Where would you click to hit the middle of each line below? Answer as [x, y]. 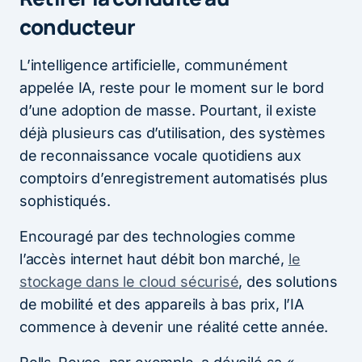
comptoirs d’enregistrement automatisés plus [174, 178]
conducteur [78, 26]
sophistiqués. [65, 200]
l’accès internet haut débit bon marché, [154, 259]
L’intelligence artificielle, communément [154, 65]
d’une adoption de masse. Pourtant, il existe [168, 110]
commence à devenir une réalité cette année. [174, 326]
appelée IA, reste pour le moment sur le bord [172, 87]
